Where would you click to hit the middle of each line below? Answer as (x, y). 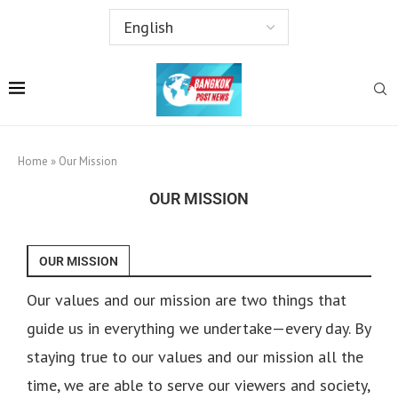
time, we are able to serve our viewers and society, (198, 385)
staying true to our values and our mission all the (195, 356)
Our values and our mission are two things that (187, 299)
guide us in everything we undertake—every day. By (199, 328)
